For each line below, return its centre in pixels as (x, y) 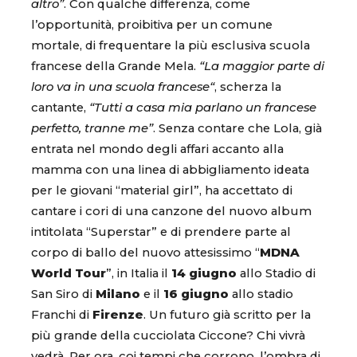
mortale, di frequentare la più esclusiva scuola (171, 46)
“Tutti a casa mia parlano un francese (203, 108)
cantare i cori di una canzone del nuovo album (171, 212)
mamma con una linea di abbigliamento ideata (170, 170)
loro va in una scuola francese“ (123, 87)
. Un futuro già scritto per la (227, 315)
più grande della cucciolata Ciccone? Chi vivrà (168, 336)
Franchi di (62, 315)
